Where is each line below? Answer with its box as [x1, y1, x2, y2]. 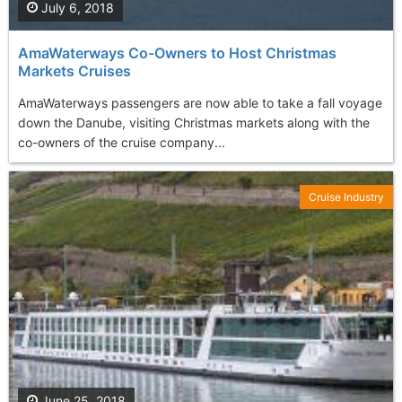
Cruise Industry [309, 189, 384, 204]
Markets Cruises [18, 61, 131, 80]
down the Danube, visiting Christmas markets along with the [18, 114, 370, 130]
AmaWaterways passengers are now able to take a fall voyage [18, 94, 382, 110]
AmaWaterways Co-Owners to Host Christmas [18, 43, 336, 62]
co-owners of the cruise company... [18, 134, 225, 150]
